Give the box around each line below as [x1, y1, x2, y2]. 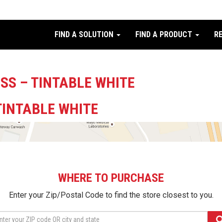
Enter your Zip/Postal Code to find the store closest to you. [8, 190, 214, 200]
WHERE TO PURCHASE [58, 171, 164, 185]
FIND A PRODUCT [135, 30, 194, 39]
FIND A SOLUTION [55, 30, 115, 39]
